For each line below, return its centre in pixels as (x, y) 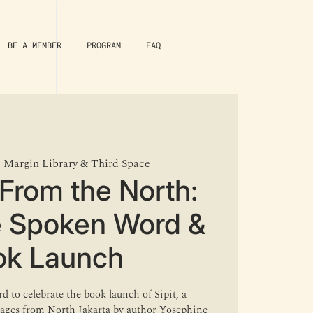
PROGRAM (104, 45)
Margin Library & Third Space (77, 164)
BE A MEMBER (35, 45)
